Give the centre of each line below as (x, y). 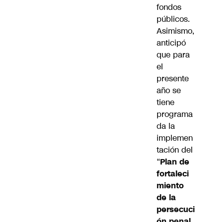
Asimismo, (175, 31)
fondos (169, 7)
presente (173, 79)
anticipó (171, 43)
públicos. (173, 19)
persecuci (176, 210)
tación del (175, 150)
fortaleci (173, 174)
